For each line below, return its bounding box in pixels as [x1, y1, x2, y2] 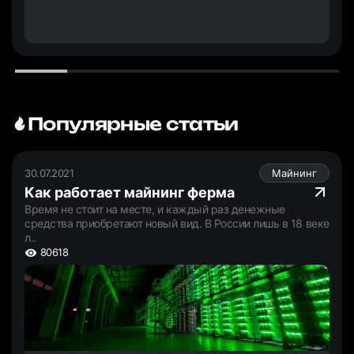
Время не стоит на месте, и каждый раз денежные [24, 201, 285, 216]
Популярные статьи [28, 112, 239, 134]
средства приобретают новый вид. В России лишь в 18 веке [24, 216, 330, 230]
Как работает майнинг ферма [24, 183, 235, 201]
